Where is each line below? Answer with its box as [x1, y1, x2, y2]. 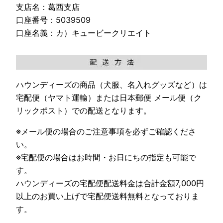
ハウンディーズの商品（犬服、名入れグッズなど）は [16, 79, 207, 90]
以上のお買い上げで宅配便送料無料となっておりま [16, 191, 199, 201]
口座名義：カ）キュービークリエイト [16, 27, 151, 38]
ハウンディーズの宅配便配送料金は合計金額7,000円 [16, 178, 204, 188]
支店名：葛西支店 [16, 1, 80, 12]
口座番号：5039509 [16, 14, 91, 25]
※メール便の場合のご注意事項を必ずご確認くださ [16, 126, 196, 136]
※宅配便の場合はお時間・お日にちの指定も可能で [16, 152, 196, 162]
